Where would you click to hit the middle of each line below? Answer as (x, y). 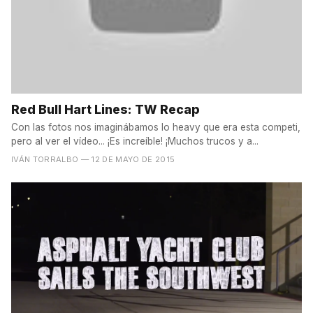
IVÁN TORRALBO (45, 160)
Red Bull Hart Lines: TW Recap (105, 110)
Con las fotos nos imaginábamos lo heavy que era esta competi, (156, 128)
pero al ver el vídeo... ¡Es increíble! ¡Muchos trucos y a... (135, 141)
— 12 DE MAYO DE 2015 (128, 160)
